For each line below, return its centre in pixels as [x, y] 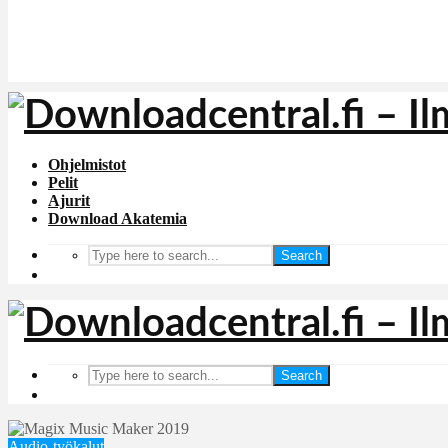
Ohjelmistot [87, 164]
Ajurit [69, 200]
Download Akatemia [117, 218]
